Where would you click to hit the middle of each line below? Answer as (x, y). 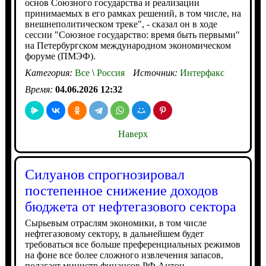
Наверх (133, 134)
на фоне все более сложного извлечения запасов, (124, 255)
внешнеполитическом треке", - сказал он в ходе (121, 24)
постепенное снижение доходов (121, 191)
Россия (109, 73)
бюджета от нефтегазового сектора (130, 207)
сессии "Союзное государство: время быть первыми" (132, 35)
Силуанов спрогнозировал (104, 175)
